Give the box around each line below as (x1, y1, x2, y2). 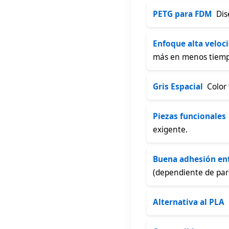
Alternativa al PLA (153, 196, 224, 208)
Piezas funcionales (153, 110, 226, 122)
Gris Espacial (153, 81, 203, 92)
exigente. (153, 124, 188, 135)
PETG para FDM (153, 8, 212, 19)
